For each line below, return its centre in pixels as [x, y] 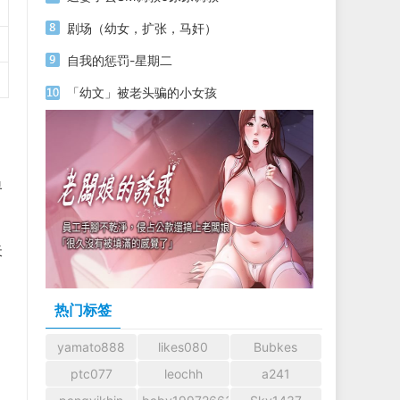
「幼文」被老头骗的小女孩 [142, 92]
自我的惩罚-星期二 [120, 60]
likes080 [183, 347]
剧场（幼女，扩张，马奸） [142, 28]
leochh [183, 374]
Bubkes [276, 347]
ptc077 [91, 374]
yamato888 [92, 347]
